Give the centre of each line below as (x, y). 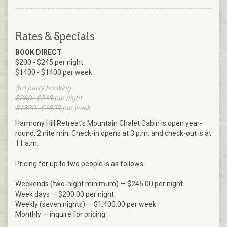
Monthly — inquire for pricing (60, 215)
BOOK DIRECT (39, 52)
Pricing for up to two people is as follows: (80, 164)
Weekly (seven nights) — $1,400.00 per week (86, 204)
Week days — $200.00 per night (65, 194)
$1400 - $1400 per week (54, 73)
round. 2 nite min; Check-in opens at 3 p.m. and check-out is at (113, 134)
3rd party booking (43, 88)
